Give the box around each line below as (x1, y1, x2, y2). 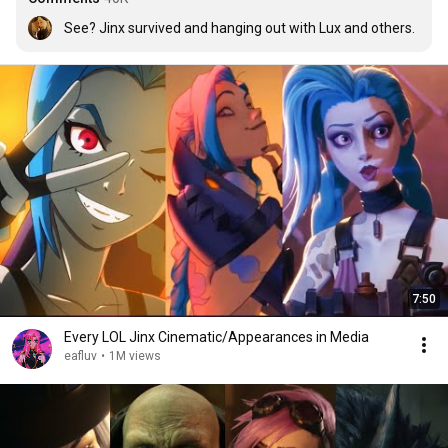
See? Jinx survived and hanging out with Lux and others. (64, 20, 415, 36)
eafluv (64, 349, 97, 363)
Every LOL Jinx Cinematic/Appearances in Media (64, 329, 369, 345)
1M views (109, 349, 161, 363)
